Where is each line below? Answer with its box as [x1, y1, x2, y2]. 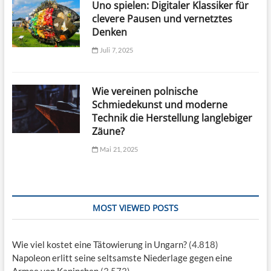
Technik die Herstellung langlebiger [92, 111, 253, 125]
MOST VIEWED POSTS [92, 202, 178, 214]
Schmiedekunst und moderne [92, 98, 228, 112]
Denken [92, 25, 128, 39]
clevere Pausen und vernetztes [92, 12, 233, 26]
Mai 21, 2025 [98, 145, 139, 154]
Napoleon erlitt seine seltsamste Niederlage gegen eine [11, 252, 232, 264]
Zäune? [92, 125, 125, 139]
